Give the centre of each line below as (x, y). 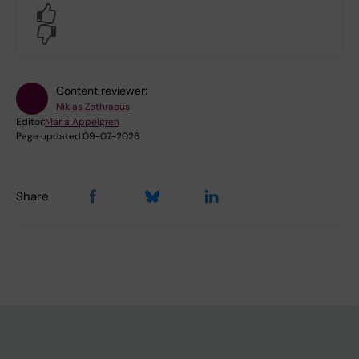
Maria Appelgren (82, 122)
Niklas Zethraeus (93, 107)
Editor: (30, 122)
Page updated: (49, 137)
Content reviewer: (102, 91)
